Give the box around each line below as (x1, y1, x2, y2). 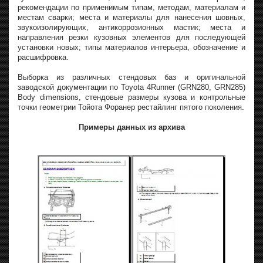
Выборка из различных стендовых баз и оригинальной (18, 73, 245, 82)
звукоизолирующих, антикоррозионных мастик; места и (18, 23, 245, 32)
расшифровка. (18, 53, 69, 62)
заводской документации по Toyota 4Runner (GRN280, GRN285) (18, 83, 245, 92)
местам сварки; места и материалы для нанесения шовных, (18, 13, 245, 22)
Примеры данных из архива (78, 123, 185, 132)
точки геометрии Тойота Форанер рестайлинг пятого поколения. (18, 103, 244, 112)
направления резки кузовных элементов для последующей (18, 33, 245, 42)
